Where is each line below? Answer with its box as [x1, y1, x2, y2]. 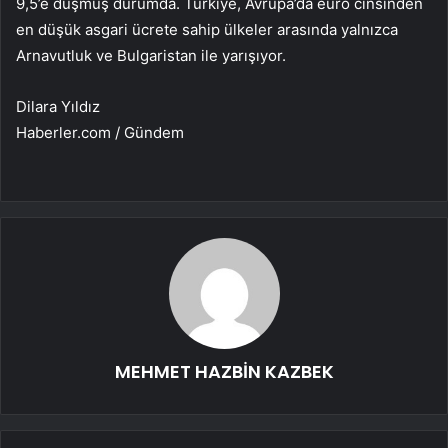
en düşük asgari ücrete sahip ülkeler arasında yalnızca [16, 20, 398, 40]
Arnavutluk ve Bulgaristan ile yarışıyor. [16, 46, 286, 66]
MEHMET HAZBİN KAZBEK [114, 359, 334, 385]
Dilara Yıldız [16, 97, 100, 117]
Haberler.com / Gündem [16, 123, 184, 143]
